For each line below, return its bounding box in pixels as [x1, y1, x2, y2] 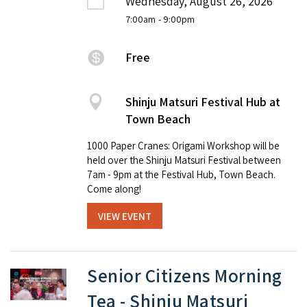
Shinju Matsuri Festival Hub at [125, 94, 280, 110]
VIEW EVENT [98, 209, 151, 223]
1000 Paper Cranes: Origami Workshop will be [87, 139, 280, 153]
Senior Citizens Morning [87, 262, 282, 288]
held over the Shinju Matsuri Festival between [87, 153, 281, 167]
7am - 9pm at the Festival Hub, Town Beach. [87, 168, 275, 182]
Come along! [87, 182, 141, 196]
